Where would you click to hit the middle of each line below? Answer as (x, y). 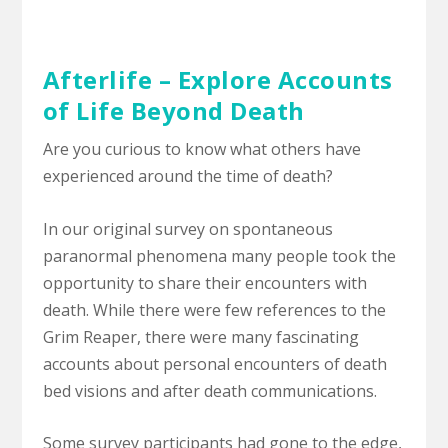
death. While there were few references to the (214, 309)
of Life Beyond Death (173, 110)
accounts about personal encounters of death (214, 363)
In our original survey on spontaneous (187, 228)
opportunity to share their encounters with (204, 282)
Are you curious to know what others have (201, 149)
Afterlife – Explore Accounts (217, 79)
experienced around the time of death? (187, 176)
